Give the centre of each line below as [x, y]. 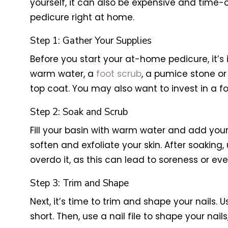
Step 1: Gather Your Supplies [91, 41]
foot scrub [119, 74]
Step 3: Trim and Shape [79, 183]
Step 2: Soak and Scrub [79, 112]
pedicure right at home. [82, 18]
